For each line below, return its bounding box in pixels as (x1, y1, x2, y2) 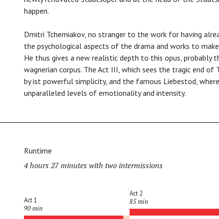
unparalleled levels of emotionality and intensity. (24, 88, 187, 98)
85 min (129, 197, 148, 206)
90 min (24, 204, 43, 213)
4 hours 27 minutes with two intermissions (24, 160, 163, 171)
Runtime (24, 146, 52, 156)
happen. (24, 6, 50, 16)
